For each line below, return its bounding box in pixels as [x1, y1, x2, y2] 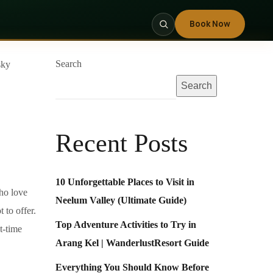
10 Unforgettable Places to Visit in [55, 177, 194, 187]
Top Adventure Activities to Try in [55, 219, 196, 230]
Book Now [190, 18, 230, 29]
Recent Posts [55, 129, 188, 157]
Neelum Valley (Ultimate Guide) [55, 195, 186, 205]
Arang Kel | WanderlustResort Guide [55, 238, 209, 248]
